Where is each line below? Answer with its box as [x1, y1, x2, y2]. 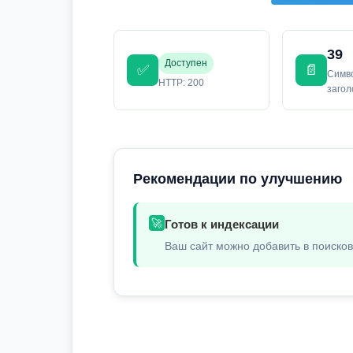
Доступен [165, 57, 207, 69]
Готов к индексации [165, 217, 279, 231]
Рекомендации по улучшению [133, 171, 342, 187]
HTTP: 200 [158, 76, 204, 88]
